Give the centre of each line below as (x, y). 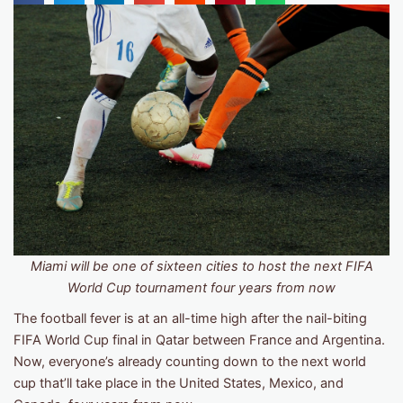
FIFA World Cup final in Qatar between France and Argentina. (199, 340)
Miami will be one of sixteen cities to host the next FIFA (201, 266)
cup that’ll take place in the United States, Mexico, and (179, 383)
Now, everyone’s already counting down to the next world (190, 361)
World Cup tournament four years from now (201, 287)
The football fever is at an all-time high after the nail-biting (190, 318)
